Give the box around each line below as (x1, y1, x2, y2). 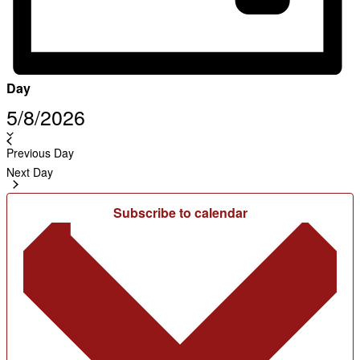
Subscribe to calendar (112, 203, 247, 223)
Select (84, 101, 115, 116)
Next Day (6, 164, 53, 181)
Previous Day (6, 145, 74, 162)
